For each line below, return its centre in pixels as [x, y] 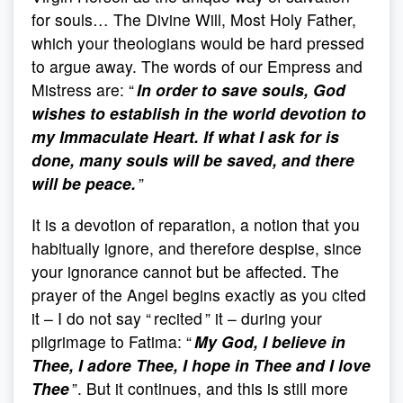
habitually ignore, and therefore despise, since [197, 248]
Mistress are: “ [84, 90]
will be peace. [84, 183]
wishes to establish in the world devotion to [199, 113]
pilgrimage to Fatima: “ [113, 341]
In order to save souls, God [241, 90]
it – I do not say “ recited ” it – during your [177, 318]
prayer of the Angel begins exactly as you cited [199, 295]
